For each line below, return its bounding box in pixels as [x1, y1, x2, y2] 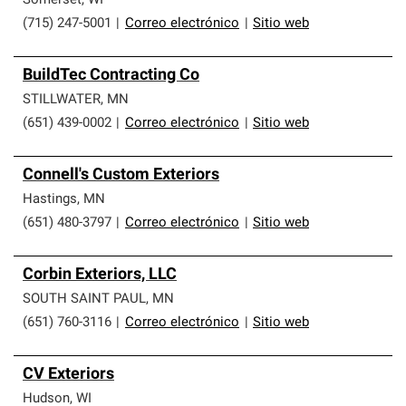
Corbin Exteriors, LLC [23, 266, 177, 284]
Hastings [23, 193, 77, 207]
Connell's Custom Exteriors [23, 167, 219, 184]
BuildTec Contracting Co [23, 67, 199, 84]
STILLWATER [23, 93, 101, 107]
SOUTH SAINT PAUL [23, 293, 146, 306]
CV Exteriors [23, 366, 114, 383]
